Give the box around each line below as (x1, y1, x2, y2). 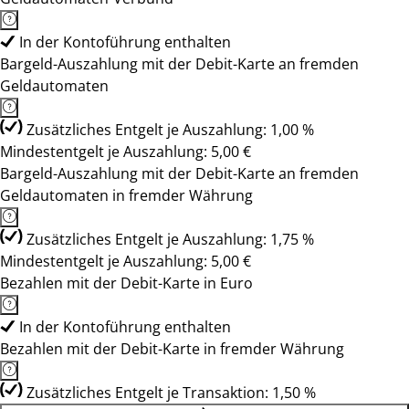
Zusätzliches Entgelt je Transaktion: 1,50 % (26, 383, 316, 403)
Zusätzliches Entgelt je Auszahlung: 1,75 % (26, 229, 314, 249)
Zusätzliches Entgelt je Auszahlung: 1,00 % (26, 120, 314, 140)
